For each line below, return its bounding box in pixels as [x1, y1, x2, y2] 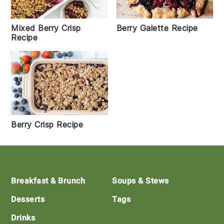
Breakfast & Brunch [11, 176, 85, 186]
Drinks [11, 213, 35, 223]
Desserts [11, 194, 45, 204]
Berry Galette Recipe [116, 22, 198, 33]
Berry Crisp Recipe [11, 119, 83, 130]
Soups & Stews [112, 176, 169, 186]
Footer [10, 165, 51, 184]
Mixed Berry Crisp [11, 22, 81, 33]
